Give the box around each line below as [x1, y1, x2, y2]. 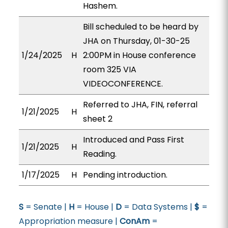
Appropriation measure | [18, 215, 120, 227]
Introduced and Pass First [82, 134, 184, 146]
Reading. [82, 148, 117, 160]
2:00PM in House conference [82, 49, 196, 61]
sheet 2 [82, 113, 112, 125]
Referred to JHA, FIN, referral [82, 99, 197, 110]
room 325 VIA [82, 64, 136, 75]
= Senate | [23, 201, 69, 213]
